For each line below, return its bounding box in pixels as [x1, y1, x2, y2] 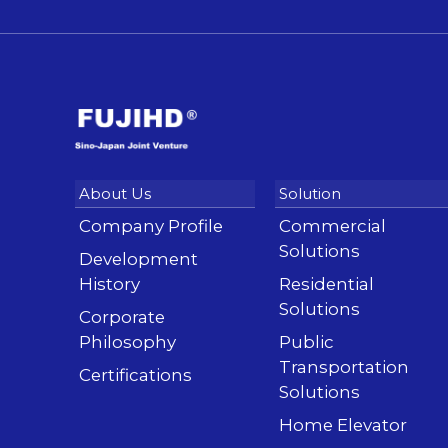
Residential [279, 274, 374, 295]
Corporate [79, 307, 165, 328]
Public [279, 332, 334, 353]
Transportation [279, 357, 409, 378]
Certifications [79, 365, 192, 386]
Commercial [279, 216, 386, 237]
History [79, 274, 140, 295]
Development [79, 249, 198, 270]
